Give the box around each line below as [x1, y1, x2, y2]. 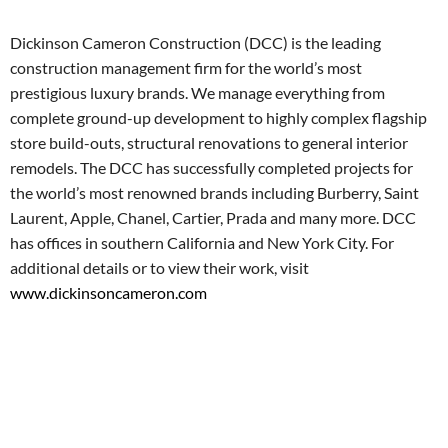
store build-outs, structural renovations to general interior [10, 133, 408, 153]
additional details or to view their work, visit [10, 258, 309, 278]
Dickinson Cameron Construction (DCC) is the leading [10, 33, 381, 53]
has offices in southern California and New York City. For [10, 233, 394, 253]
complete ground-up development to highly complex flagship [10, 108, 427, 128]
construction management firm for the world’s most [10, 58, 362, 78]
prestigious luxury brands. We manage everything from [10, 83, 385, 103]
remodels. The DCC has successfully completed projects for [10, 158, 413, 178]
